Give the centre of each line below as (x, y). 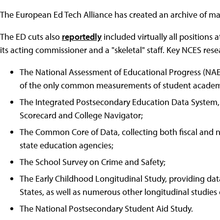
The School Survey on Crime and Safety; (93, 162)
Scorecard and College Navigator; (81, 115)
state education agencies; (67, 145)
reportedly (82, 36)
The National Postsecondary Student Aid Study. (106, 208)
